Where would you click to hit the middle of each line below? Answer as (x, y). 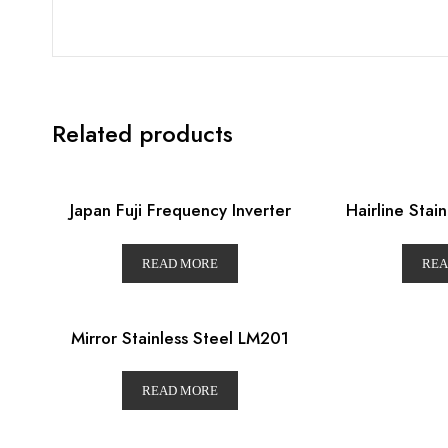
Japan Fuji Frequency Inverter (180, 210)
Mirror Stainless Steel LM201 (180, 337)
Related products (142, 133)
